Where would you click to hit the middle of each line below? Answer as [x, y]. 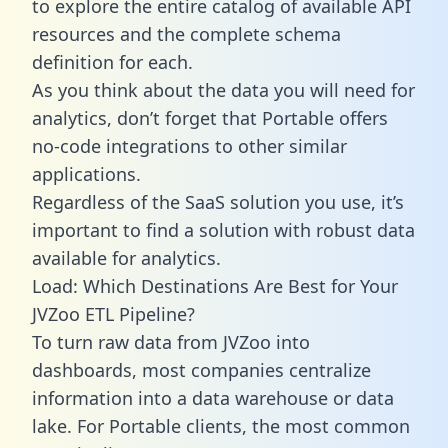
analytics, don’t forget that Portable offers [210, 117]
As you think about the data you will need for [223, 89]
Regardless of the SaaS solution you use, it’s [218, 201]
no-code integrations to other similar [189, 145]
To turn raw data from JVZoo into [171, 341]
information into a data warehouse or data [213, 397]
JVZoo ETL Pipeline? [113, 313]
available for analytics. [126, 257]
